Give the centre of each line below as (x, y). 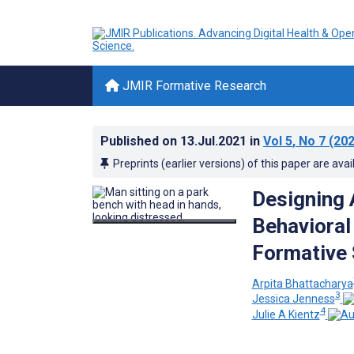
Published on (140, 141)
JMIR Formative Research (193, 86)
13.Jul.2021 (215, 141)
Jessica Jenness (293, 299)
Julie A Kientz (286, 314)
